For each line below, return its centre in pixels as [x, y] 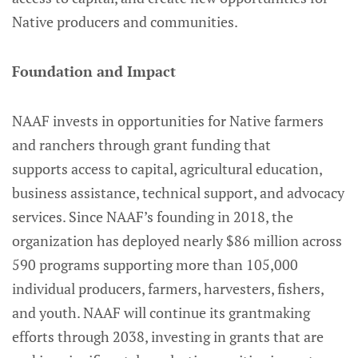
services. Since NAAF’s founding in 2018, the [153, 216]
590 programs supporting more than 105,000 [155, 264]
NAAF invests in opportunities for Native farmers [168, 120]
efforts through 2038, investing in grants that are [168, 336]
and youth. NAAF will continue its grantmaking [161, 312]
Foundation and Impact [94, 71]
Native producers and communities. [128, 21]
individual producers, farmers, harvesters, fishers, [168, 288]
